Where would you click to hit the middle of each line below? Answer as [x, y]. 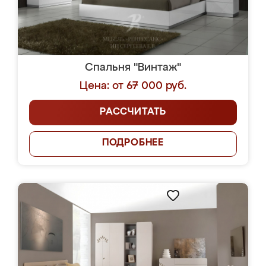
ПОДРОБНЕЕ [133, 143]
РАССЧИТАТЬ [133, 112]
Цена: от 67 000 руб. [133, 86]
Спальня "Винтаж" [133, 68]
